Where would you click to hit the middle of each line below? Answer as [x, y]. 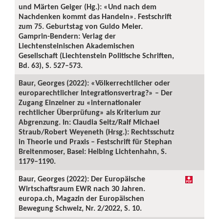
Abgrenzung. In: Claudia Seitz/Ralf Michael [89, 122]
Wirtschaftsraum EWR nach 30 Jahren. [82, 188]
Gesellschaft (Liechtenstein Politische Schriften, [96, 55]
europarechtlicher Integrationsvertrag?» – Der [96, 93]
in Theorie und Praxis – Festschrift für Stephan [95, 142]
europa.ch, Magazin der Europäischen [81, 198]
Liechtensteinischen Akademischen [77, 46]
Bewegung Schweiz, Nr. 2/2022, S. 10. [80, 208]
